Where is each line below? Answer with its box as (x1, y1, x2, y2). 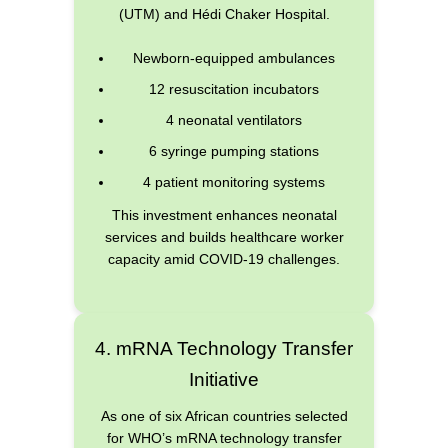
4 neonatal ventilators (166, 112, 302, 129)
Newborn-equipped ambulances (133, 50, 335, 67)
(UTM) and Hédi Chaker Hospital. (118, 5, 330, 22)
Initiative (189, 368, 259, 390)
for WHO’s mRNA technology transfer (106, 429, 342, 446)
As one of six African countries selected (100, 407, 348, 424)
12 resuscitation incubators (149, 81, 319, 98)
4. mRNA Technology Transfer (95, 337, 353, 359)
